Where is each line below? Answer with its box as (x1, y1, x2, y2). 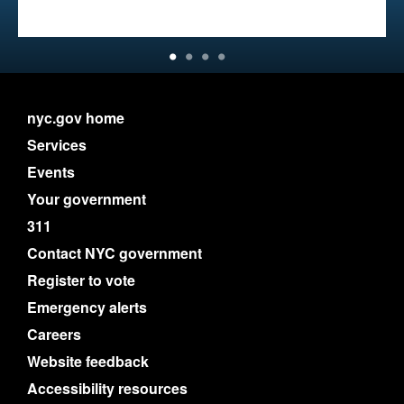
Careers (27, 324, 81, 344)
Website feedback (27, 351, 149, 372)
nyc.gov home (27, 107, 124, 128)
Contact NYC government (27, 243, 202, 263)
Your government (27, 188, 146, 209)
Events (27, 161, 75, 182)
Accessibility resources (27, 378, 188, 399)
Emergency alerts (27, 297, 147, 317)
